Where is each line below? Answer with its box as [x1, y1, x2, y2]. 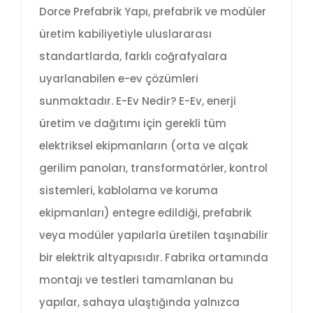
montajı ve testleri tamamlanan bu [39, 272, 233, 288]
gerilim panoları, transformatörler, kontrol [39, 161, 268, 176]
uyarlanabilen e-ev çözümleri [39, 71, 198, 87]
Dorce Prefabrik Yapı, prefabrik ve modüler [39, 4, 266, 20]
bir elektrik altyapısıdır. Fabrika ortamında [39, 250, 268, 265]
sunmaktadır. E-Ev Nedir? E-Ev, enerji [39, 94, 236, 109]
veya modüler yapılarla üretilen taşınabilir [39, 228, 268, 243]
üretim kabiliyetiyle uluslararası [39, 27, 212, 42]
